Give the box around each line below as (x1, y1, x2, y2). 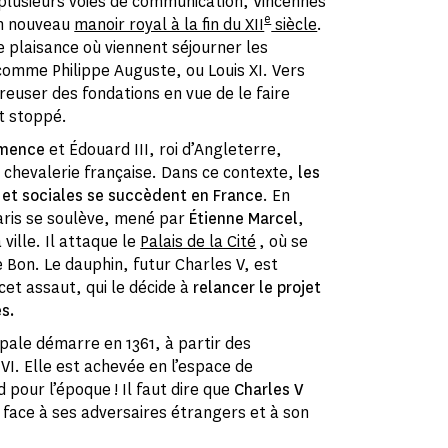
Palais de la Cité (140, 231, 257, 253)
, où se (256, 231, 309, 253)
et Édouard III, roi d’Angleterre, (45, 139, 283, 161)
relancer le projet (193, 277, 322, 299)
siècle (271, 14, 318, 36)
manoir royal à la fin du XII (74, 14, 265, 36)
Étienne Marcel (189, 208, 299, 230)
